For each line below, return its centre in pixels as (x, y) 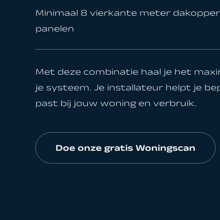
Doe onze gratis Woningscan (125, 149)
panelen (55, 30)
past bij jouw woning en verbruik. (116, 104)
